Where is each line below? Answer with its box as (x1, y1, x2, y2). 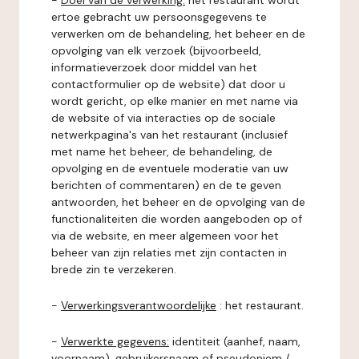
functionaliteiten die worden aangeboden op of (51, 212, 302, 226)
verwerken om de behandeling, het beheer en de (51, 26, 305, 41)
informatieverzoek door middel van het (51, 60, 257, 75)
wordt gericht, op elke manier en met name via (51, 94, 298, 108)
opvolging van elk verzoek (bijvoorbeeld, (51, 43, 261, 58)
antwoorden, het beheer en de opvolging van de (51, 195, 305, 209)
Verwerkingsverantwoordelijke (61, 298, 216, 313)
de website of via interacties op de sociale (51, 111, 276, 125)
